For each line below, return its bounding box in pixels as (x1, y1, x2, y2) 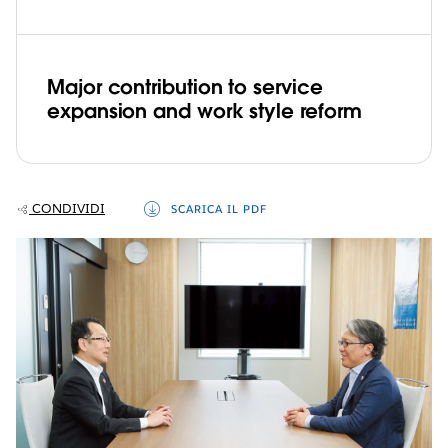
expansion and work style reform (47, 97, 362, 124)
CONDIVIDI (32, 199, 105, 217)
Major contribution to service (47, 73, 323, 100)
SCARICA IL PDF (170, 201, 267, 217)
